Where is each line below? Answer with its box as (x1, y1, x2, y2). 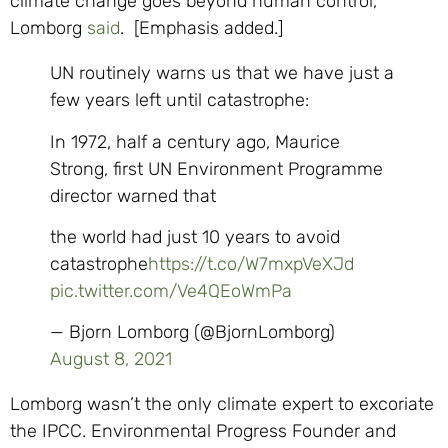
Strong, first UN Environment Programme (50, 157, 383, 180)
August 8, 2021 (50, 348, 172, 371)
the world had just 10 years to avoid (50, 225, 340, 248)
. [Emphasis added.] (120, 17, 283, 40)
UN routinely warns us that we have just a (50, 62, 394, 85)
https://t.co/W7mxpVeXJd (148, 252, 354, 275)
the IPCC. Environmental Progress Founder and (10, 420, 396, 443)
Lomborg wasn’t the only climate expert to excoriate (10, 393, 434, 416)
